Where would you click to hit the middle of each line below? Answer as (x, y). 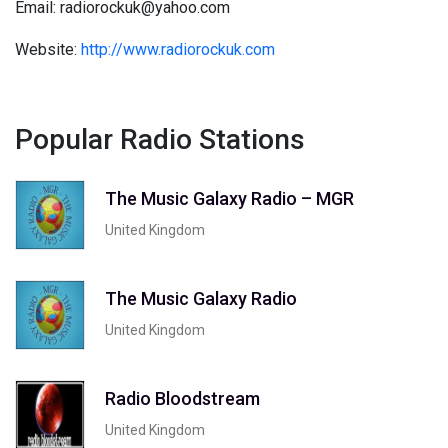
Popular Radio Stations (160, 139)
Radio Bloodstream (182, 398)
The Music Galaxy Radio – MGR (229, 198)
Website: (48, 49)
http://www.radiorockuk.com (178, 49)
